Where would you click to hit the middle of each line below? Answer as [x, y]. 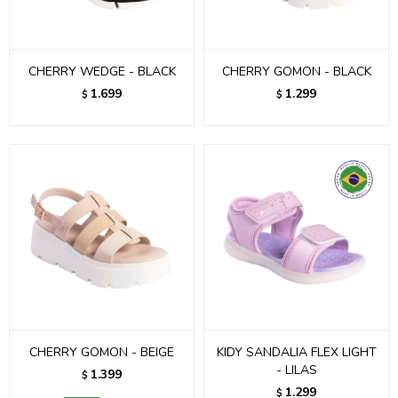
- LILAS [296, 370]
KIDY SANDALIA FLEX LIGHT [296, 352]
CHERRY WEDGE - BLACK [102, 72]
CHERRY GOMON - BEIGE [102, 352]
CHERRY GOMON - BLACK [296, 72]
